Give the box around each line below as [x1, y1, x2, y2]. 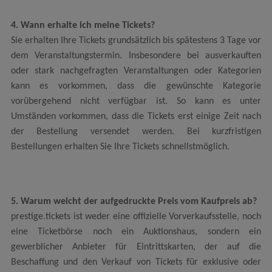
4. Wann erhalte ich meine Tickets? [10, 21, 155, 31]
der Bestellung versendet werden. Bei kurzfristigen [10, 127, 262, 137]
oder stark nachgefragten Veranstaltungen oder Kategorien [10, 66, 262, 76]
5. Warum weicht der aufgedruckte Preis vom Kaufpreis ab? [10, 196, 257, 206]
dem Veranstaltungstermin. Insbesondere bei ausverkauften [10, 51, 262, 61]
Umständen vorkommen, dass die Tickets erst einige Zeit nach [10, 112, 262, 122]
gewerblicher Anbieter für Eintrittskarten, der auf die [10, 242, 262, 252]
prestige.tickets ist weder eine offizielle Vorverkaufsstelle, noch [10, 211, 262, 222]
